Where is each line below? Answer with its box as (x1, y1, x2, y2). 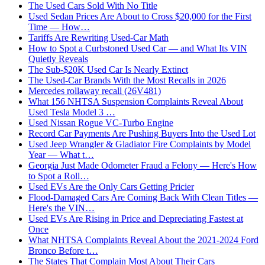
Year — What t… (28, 150, 94, 160)
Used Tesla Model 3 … (28, 107, 115, 118)
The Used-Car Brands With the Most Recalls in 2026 (28, 75, 226, 86)
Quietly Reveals (28, 54, 88, 64)
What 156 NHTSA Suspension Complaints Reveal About (28, 96, 243, 107)
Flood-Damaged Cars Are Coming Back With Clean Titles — (28, 192, 258, 203)
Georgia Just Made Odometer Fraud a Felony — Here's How (28, 160, 257, 171)
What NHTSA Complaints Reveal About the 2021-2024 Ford (28, 235, 258, 245)
